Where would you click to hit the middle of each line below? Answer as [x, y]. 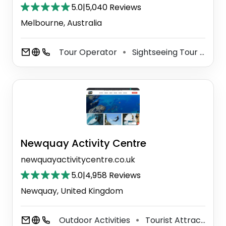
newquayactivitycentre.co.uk [78, 159]
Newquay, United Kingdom [72, 191]
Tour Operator [89, 52]
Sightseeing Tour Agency [165, 52]
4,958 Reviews [113, 175]
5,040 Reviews [113, 7]
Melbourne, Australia [61, 23]
